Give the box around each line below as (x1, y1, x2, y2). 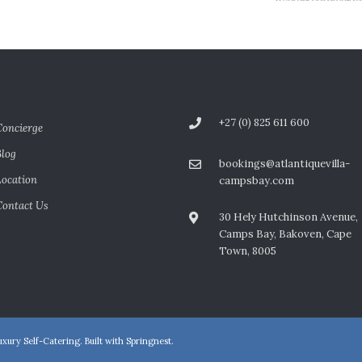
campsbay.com (219, 174, 295, 188)
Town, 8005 (219, 244, 277, 259)
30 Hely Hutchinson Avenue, (219, 210, 359, 225)
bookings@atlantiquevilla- (219, 157, 351, 171)
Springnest (126, 335, 171, 347)
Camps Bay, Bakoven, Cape (219, 227, 352, 242)
